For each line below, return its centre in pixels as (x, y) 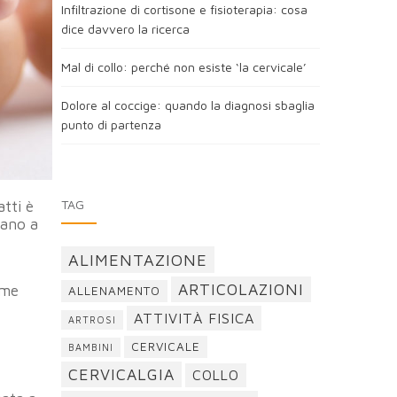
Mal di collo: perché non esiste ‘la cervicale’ (183, 67)
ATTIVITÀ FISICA (194, 318)
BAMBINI (90, 347)
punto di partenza (111, 125)
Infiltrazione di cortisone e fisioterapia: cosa (184, 9)
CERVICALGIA (121, 374)
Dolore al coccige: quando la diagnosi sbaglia (187, 105)
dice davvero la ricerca (125, 29)
